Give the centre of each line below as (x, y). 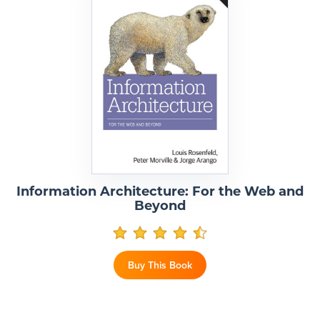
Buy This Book (160, 265)
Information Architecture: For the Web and (160, 192)
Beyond (160, 206)
